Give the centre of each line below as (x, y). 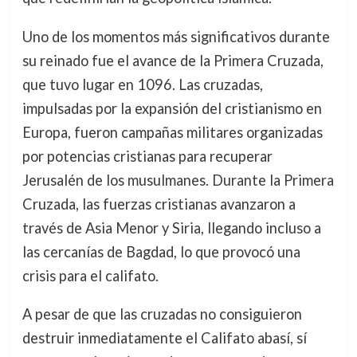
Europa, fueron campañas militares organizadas (172, 132)
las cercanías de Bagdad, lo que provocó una (161, 251)
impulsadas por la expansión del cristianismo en (172, 108)
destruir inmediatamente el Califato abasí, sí (164, 337)
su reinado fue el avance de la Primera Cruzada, (173, 60)
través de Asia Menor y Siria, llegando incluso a (171, 228)
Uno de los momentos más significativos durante (176, 36)
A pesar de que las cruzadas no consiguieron (162, 314)
